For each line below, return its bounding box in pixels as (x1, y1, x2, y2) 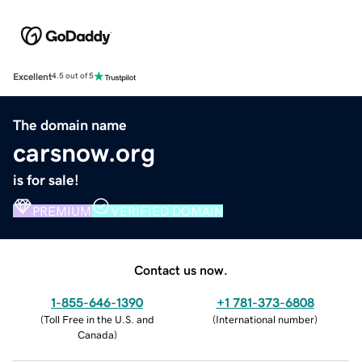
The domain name (13, 117, 127, 133)
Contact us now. (134, 263, 228, 276)
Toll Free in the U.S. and (43, 314, 154, 325)
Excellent (13, 71, 52, 82)
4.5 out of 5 (52, 72, 94, 81)
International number (216, 314, 314, 325)
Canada (77, 329, 114, 340)
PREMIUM (32, 204, 91, 217)
